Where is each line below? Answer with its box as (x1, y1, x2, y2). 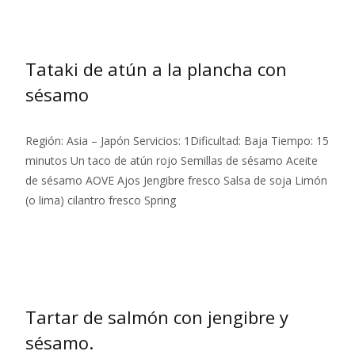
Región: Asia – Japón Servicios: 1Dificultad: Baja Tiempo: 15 (25, 133, 329, 149)
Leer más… (25, 222, 88, 238)
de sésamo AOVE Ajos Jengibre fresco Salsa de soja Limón (25, 173, 327, 189)
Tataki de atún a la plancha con (25, 57, 287, 82)
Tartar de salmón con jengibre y (25, 305, 288, 330)
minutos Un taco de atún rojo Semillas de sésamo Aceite (25, 153, 318, 169)
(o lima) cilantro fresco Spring (25, 193, 176, 208)
